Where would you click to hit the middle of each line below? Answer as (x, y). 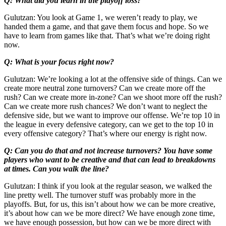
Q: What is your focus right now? (59, 62)
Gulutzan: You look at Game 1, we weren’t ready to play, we (101, 17)
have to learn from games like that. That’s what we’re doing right (107, 35)
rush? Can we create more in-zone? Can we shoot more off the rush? (113, 97)
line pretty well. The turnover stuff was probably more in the (100, 195)
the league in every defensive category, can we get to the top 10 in (109, 124)
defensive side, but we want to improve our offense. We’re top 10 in (112, 115)
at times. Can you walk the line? (56, 168)
